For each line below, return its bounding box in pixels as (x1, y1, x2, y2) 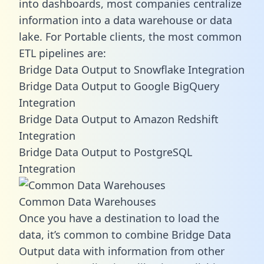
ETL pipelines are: (19, 45, 106, 60)
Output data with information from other (19, 243, 225, 258)
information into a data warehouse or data (19, 12, 232, 27)
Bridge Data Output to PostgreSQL (19, 144, 192, 159)
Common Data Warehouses (19, 194, 156, 209)
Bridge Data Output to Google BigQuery (19, 78, 219, 93)
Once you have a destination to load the (19, 210, 219, 225)
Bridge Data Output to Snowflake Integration (19, 62, 245, 77)
